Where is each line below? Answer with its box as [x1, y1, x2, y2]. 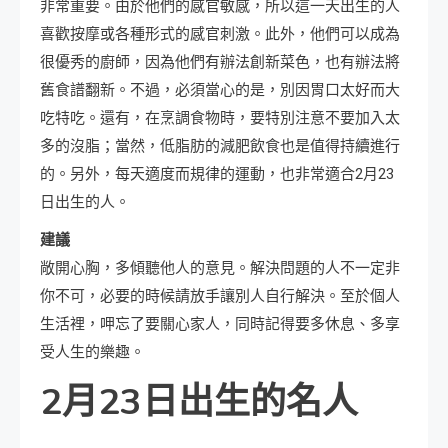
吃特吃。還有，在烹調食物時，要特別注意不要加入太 [40, 109, 400, 128]
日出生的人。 [40, 193, 130, 212]
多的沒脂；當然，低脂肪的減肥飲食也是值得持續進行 [40, 137, 400, 156]
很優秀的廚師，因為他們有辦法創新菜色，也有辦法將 [40, 53, 400, 72]
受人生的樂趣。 [40, 343, 145, 362]
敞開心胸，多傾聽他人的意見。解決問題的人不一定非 [40, 259, 400, 278]
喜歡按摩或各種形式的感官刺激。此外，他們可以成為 [40, 25, 400, 44]
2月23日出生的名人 [40, 378, 358, 428]
